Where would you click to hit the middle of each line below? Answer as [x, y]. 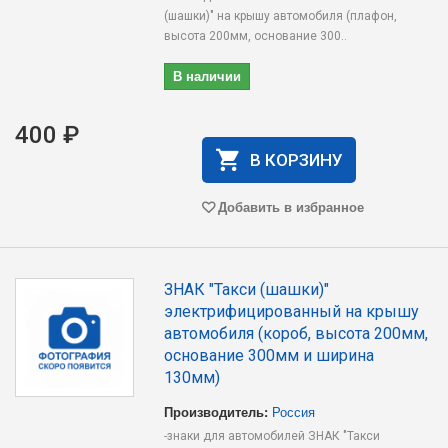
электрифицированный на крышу [292, 311]
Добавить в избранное [290, 206]
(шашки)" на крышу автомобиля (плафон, [281, 16]
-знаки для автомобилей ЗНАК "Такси [272, 436]
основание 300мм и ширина [269, 355]
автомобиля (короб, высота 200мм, [296, 333]
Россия [294, 411]
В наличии [207, 75]
